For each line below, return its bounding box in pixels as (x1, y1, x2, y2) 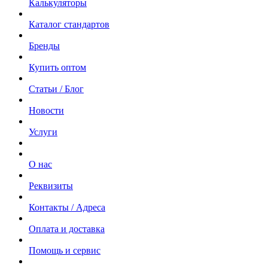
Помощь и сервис (29, 245, 100, 255)
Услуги (29, 126, 57, 137)
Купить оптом (29, 62, 86, 72)
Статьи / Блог (29, 83, 84, 94)
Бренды (29, 40, 60, 51)
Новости (29, 105, 64, 115)
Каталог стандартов (29, 19, 109, 29)
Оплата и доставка (29, 223, 105, 234)
